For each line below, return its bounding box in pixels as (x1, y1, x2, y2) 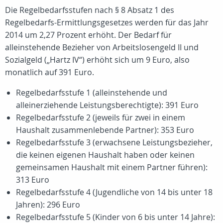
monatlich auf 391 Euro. (5, 67, 94, 78)
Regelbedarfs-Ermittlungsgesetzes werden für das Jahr (5, 17, 209, 28)
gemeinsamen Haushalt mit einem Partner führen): (16, 162, 208, 173)
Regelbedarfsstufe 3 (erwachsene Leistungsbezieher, (16, 137, 213, 148)
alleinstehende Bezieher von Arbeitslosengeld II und (5, 42, 199, 53)
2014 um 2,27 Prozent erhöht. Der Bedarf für (5, 29, 172, 40)
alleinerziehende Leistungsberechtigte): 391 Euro (16, 100, 199, 111)
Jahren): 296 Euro (16, 199, 80, 210)
